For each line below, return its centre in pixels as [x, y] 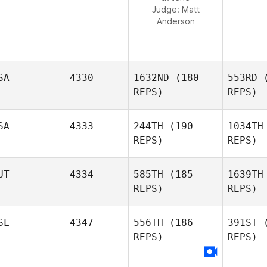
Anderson [176, 21]
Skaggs [176, 201]
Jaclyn [195, 189]
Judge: [167, 9]
